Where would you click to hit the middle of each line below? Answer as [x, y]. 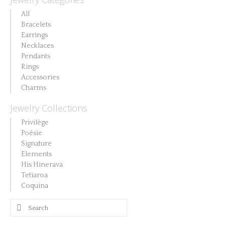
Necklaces [37, 46]
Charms [34, 88]
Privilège [35, 123]
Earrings [34, 35]
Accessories [40, 77]
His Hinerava [42, 165]
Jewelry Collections [49, 108]
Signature [36, 144]
